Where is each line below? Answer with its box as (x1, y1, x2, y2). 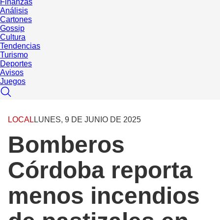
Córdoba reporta (8, 157, 192, 183)
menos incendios (8, 182, 200, 209)
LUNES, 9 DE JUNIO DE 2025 (34, 115, 141, 124)
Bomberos (8, 131, 125, 158)
